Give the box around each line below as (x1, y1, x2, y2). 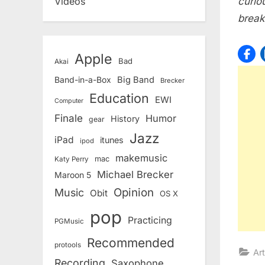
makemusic (115, 152, 167, 164)
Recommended (87, 235, 174, 251)
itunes (100, 135, 124, 146)
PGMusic (54, 217, 84, 226)
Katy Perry (54, 155, 89, 164)
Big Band (117, 75, 154, 86)
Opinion (114, 186, 154, 200)
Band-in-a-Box (54, 75, 111, 85)
